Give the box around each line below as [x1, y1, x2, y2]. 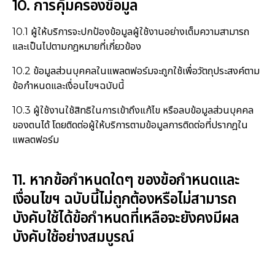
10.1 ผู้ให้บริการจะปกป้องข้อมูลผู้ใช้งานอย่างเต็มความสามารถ [12, 25, 249, 37]
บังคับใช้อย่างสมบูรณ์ [12, 228, 134, 246]
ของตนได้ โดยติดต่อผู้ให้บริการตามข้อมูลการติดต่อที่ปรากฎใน [12, 118, 248, 131]
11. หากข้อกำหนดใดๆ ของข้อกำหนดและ [12, 171, 240, 189]
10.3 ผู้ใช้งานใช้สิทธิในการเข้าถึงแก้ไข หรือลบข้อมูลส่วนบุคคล [12, 104, 254, 116]
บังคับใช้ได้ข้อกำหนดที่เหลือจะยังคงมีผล [12, 209, 239, 227]
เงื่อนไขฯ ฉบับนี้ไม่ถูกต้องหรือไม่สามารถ [12, 190, 237, 208]
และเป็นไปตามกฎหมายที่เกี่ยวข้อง [12, 40, 141, 52]
